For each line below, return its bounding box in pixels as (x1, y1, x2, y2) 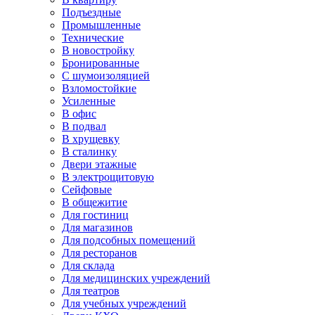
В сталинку (62, 146, 117, 158)
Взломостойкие (62, 82, 136, 95)
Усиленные (62, 95, 115, 108)
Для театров (62, 285, 120, 297)
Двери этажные (62, 158, 136, 171)
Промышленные (62, 19, 141, 32)
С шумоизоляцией (62, 70, 150, 82)
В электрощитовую (62, 171, 154, 184)
